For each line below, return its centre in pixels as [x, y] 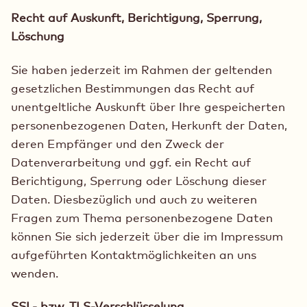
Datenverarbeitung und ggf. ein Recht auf [131, 162]
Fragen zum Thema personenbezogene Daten [142, 217]
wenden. [35, 273]
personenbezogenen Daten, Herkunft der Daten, [149, 125]
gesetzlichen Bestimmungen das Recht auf [133, 88]
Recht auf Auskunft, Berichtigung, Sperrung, [136, 18]
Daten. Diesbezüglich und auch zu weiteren [134, 199]
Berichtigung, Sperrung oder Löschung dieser [139, 180]
